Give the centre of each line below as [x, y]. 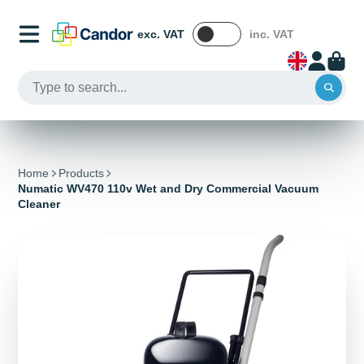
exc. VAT [161, 34]
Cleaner [39, 204]
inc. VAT [272, 34]
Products [81, 173]
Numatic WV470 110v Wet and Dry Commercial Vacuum [169, 189]
